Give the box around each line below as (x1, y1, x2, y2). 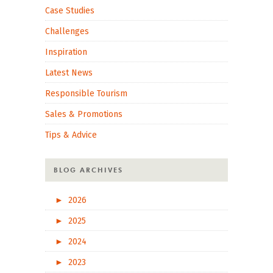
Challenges (45, 26, 89, 37)
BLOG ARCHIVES (54, 165, 123, 174)
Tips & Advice (45, 129, 97, 140)
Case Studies (45, 5, 94, 16)
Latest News (45, 67, 93, 78)
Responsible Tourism (45, 88, 127, 99)
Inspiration (45, 46, 87, 57)
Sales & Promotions (45, 108, 122, 119)
